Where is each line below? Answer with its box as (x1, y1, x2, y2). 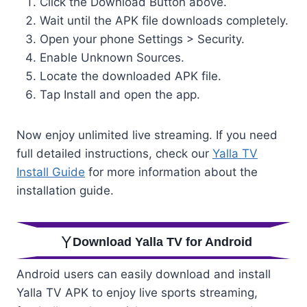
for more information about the (85, 165, 258, 180)
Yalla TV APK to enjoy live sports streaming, (16, 286, 258, 300)
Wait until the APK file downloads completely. (40, 14, 288, 28)
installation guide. (16, 184, 114, 198)
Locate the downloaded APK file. (40, 69, 221, 84)
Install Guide (16, 165, 85, 180)
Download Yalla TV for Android (72, 235, 252, 249)
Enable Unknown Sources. (40, 51, 184, 65)
